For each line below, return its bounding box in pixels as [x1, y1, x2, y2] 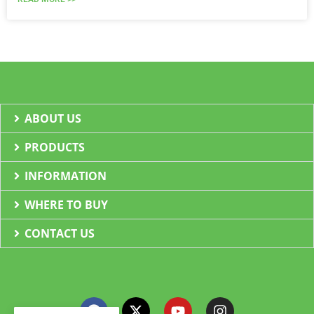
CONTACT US [25, 226, 95, 242]
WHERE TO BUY [25, 197, 109, 213]
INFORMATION [25, 168, 107, 184]
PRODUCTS [25, 139, 86, 156]
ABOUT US [25, 111, 82, 127]
